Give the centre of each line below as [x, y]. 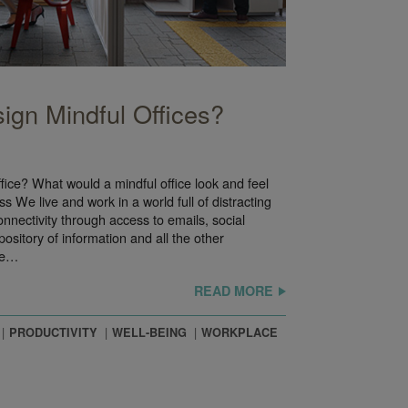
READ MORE [233, 291]
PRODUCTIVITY [53, 333]
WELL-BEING [149, 333]
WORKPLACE [240, 333]
